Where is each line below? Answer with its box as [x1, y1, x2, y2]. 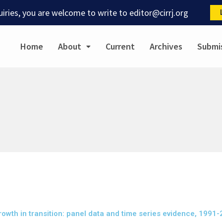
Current [105, 40, 135, 52]
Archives [149, 40, 182, 52]
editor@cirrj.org [129, 7, 188, 18]
